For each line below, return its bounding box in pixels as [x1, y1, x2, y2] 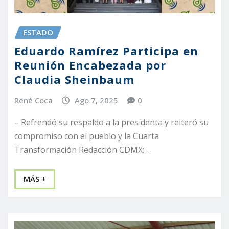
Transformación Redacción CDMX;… [14, 144, 150, 155]
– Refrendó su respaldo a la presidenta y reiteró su [14, 116, 209, 128]
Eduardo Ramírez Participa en [14, 43, 198, 59]
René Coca [14, 95, 53, 106]
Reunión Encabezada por [14, 57, 166, 73]
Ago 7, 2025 [74, 95, 118, 106]
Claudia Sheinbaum [14, 72, 134, 87]
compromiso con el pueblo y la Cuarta [14, 130, 159, 142]
